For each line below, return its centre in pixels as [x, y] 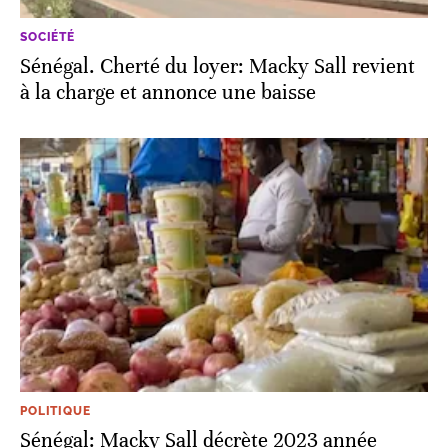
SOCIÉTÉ [47, 37]
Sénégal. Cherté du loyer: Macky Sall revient [217, 67]
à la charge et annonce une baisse [168, 93]
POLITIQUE [55, 410]
